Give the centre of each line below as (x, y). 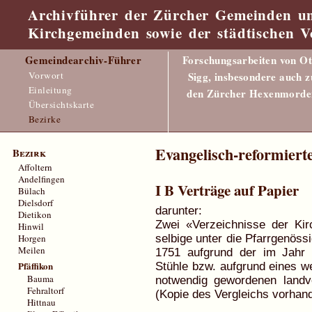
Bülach (32, 191)
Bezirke (45, 119)
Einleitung (50, 89)
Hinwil (31, 227)
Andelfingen (42, 179)
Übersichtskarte (61, 104)
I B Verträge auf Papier (227, 190)
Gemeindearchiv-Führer (83, 60)
